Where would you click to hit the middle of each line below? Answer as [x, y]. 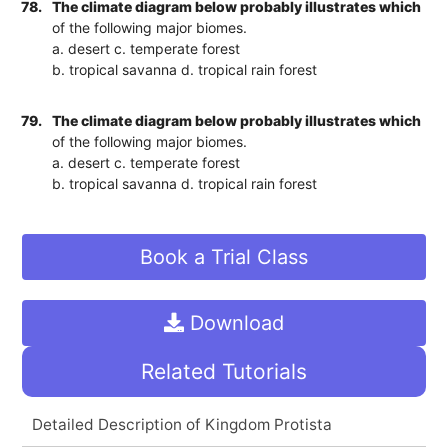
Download [234, 322]
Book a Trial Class [224, 256]
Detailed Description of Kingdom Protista [181, 424]
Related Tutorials [224, 371]
